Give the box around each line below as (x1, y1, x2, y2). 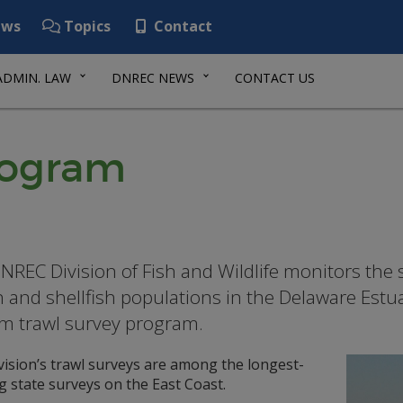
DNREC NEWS (112, 69, 194, 86)
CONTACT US (235, 69, 315, 86)
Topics (60, 16, 111, 36)
